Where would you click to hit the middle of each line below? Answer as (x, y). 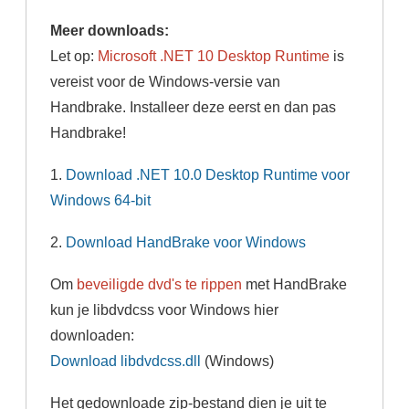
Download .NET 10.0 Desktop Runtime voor (208, 175)
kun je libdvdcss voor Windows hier (165, 310)
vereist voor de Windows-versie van (166, 82)
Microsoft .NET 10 (156, 56)
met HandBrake (295, 284)
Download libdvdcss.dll (126, 361)
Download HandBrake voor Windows (186, 242)
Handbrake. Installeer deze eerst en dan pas (194, 107)
